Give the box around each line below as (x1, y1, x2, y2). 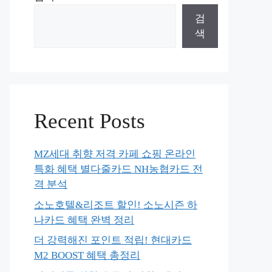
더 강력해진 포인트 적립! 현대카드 (34, 234, 192, 246)
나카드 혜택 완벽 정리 (34, 214, 134, 226)
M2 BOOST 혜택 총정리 (34, 250, 140, 261)
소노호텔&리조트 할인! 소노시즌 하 (34, 199, 197, 211)
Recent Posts (34, 109, 145, 133)
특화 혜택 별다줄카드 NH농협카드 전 (34, 163, 203, 175)
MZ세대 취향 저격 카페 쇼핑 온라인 (34, 148, 195, 160)
